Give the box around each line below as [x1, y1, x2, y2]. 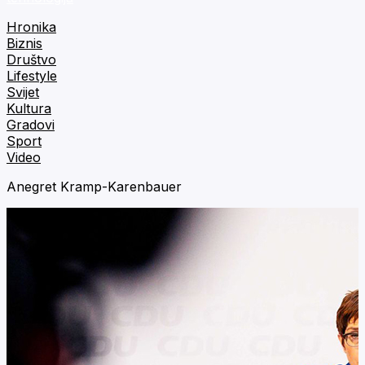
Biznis [7, 35, 42, 51]
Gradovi [7, 117, 55, 133]
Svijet [7, 84, 39, 100]
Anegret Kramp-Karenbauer [7, 178, 182, 195]
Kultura [7, 100, 51, 117]
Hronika [7, 19, 56, 35]
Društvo [7, 51, 56, 68]
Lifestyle [7, 68, 57, 84]
